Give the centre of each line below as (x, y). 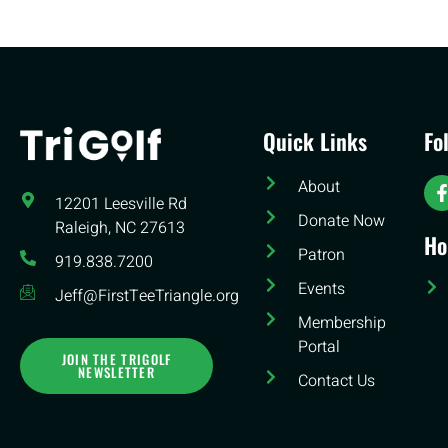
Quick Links (315, 140)
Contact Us (337, 380)
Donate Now (342, 220)
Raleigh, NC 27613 (120, 227)
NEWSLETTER (117, 371)
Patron (322, 254)
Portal (319, 346)
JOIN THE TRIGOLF (116, 358)
